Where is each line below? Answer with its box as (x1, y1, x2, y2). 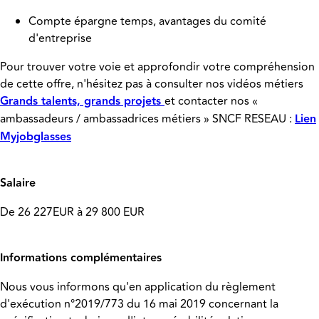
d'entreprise (28, 30, 92, 48)
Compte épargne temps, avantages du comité (28, 13, 266, 31)
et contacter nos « (164, 93, 258, 110)
